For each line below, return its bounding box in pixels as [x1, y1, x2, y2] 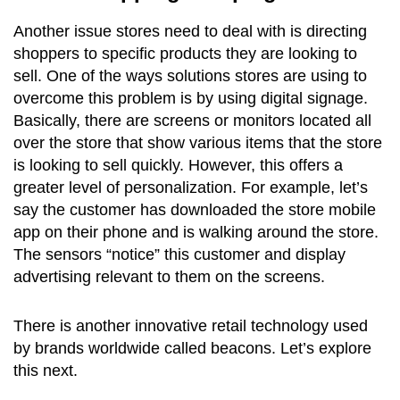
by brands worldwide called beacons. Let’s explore [13, 338, 371, 357]
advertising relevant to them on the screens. [13, 267, 329, 286]
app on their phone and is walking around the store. [13, 222, 379, 241]
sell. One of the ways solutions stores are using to [13, 66, 367, 85]
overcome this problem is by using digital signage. [13, 88, 368, 107]
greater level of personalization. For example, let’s [13, 178, 368, 196]
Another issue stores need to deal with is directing [13, 21, 367, 40]
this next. [13, 361, 82, 379]
